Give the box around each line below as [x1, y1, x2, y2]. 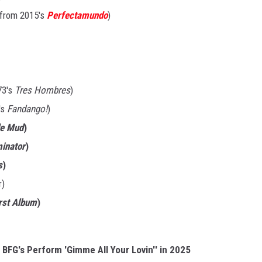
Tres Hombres [15, 84, 70, 96]
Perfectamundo [47, 9, 108, 22]
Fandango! [7, 103, 47, 115]
